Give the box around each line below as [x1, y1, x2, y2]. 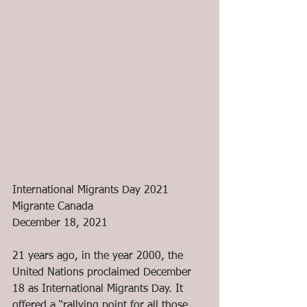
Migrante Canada [12, 201, 93, 212]
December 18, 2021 [12, 218, 108, 229]
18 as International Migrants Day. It [12, 284, 186, 295]
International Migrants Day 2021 [12, 185, 169, 196]
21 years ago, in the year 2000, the [12, 251, 186, 262]
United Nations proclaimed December [12, 267, 195, 278]
